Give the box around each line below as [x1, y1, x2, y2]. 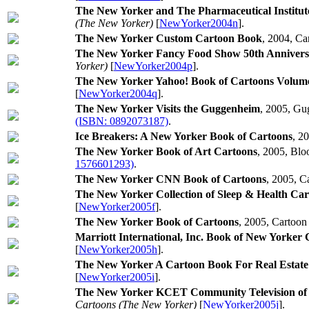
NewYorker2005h [79, 243, 157, 255]
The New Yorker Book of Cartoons [75, 216, 239, 228]
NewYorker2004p [114, 60, 192, 72]
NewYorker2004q [79, 88, 157, 99]
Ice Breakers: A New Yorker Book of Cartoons [75, 130, 292, 142]
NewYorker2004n [159, 17, 238, 29]
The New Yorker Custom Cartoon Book [75, 32, 262, 44]
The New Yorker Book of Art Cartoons [75, 146, 257, 157]
